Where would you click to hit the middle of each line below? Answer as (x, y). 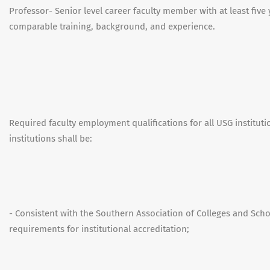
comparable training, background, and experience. (112, 27)
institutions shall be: (51, 139)
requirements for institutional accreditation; (99, 229)
